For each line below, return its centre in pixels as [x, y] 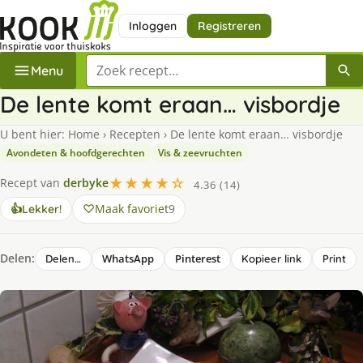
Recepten [135, 134]
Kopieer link [271, 258]
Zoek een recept [135, 63]
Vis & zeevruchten [200, 152]
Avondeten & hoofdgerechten [76, 152]
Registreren [229, 26]
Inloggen [152, 26]
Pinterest [198, 258]
